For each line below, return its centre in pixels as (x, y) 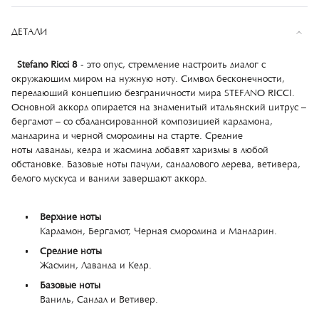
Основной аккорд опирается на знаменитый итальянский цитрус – (159, 108)
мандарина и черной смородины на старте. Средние (127, 137)
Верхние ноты (70, 218)
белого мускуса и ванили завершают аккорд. (109, 179)
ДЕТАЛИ (29, 33)
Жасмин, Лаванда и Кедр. (96, 266)
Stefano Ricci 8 (47, 66)
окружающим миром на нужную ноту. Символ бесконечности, (148, 80)
